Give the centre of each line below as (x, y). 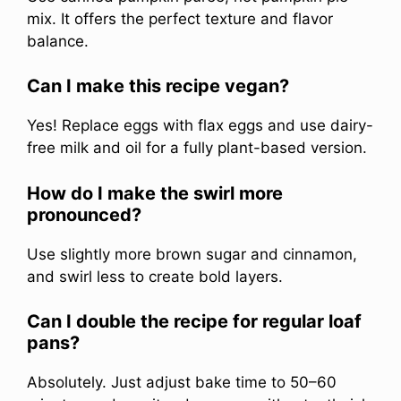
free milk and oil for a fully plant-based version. (197, 148)
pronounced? (84, 214)
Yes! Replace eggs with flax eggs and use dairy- (200, 126)
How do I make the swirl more (155, 193)
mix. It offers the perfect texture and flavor (180, 18)
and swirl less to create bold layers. (155, 276)
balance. (58, 41)
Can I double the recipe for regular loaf (194, 322)
